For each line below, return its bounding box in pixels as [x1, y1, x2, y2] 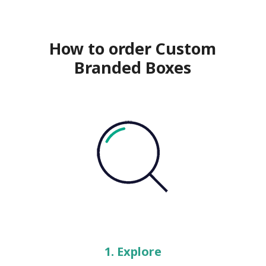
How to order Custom [49, 37, 217, 59]
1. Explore [104, 243, 161, 259]
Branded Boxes [74, 56, 192, 78]
